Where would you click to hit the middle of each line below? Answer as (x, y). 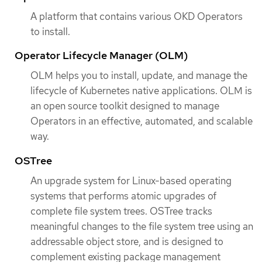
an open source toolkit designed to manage (125, 106)
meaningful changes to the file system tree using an (142, 226)
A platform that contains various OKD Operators (137, 17)
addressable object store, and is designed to (127, 241)
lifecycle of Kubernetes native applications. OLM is (141, 91)
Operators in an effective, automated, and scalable (142, 121)
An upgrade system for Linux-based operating (131, 180)
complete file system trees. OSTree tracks (121, 211)
